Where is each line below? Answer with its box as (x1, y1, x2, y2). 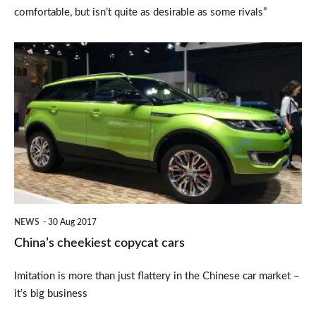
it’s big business (14, 288, 87, 300)
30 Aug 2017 (48, 218, 97, 227)
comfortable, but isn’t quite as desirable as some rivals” (14, 6, 267, 18)
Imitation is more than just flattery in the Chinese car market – (14, 271, 300, 282)
